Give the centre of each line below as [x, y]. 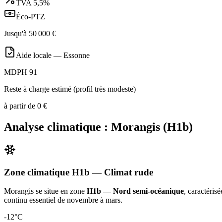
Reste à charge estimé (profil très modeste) [70, 89]
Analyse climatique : [57, 127]
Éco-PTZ [30, 17]
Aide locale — [40, 55]
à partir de [21, 106]
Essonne [77, 55]
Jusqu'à [16, 34]
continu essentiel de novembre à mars [62, 200]
